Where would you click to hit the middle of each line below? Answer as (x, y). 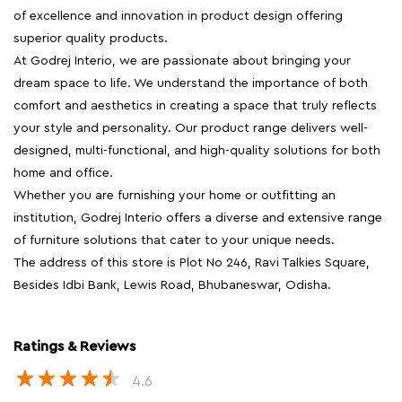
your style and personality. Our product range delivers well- (191, 129)
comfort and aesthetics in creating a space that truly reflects (195, 106)
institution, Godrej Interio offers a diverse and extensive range (198, 218)
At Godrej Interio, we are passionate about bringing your (182, 61)
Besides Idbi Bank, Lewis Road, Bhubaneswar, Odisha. (172, 286)
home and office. (63, 174)
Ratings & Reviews (74, 347)
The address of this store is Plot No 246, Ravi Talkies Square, (192, 263)
